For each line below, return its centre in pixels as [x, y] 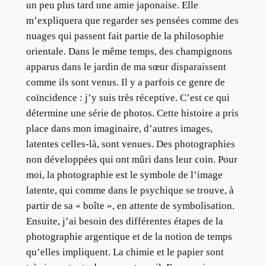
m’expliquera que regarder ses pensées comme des [132, 21]
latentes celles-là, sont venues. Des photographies [130, 144]
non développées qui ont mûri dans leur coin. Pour [132, 160]
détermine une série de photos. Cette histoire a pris [132, 113]
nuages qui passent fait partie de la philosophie [125, 36]
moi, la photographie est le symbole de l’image [124, 175]
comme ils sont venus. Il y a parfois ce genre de [125, 83]
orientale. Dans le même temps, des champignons [129, 52]
